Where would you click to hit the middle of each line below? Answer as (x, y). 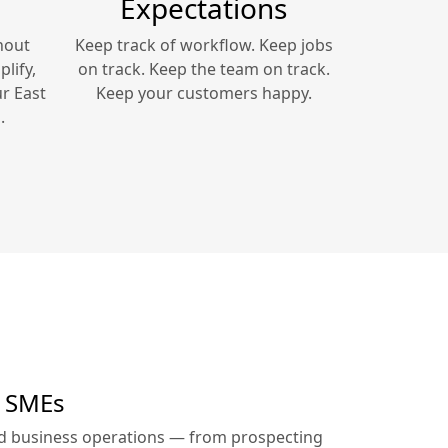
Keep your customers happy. (203, 93)
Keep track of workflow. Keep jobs (203, 45)
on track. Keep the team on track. (203, 69)
